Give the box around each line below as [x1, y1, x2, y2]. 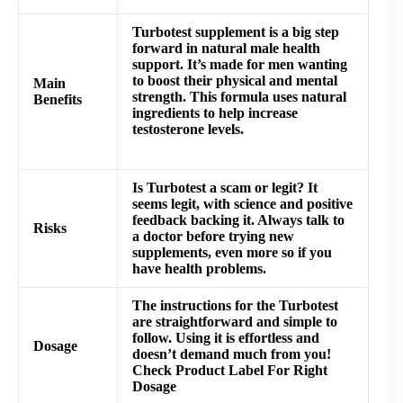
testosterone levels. [132, 121, 244, 137]
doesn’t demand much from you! [132, 345, 331, 362]
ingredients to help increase [132, 104, 298, 121]
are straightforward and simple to [132, 313, 337, 329]
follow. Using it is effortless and [132, 329, 319, 345]
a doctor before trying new [132, 228, 294, 244]
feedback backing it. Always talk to [132, 211, 345, 228]
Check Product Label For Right [132, 362, 327, 378]
